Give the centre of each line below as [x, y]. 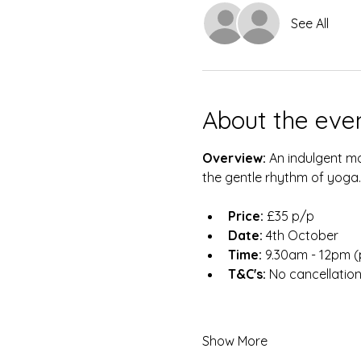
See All [309, 23]
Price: [245, 216]
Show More [234, 341]
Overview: [235, 158]
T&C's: [247, 274]
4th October [300, 235]
